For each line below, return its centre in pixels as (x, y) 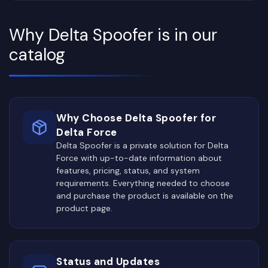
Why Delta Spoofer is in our (113, 35)
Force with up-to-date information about (139, 158)
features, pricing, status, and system (128, 170)
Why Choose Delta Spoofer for (136, 118)
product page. (84, 208)
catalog (37, 54)
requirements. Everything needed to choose (143, 183)
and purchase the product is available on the (145, 195)
